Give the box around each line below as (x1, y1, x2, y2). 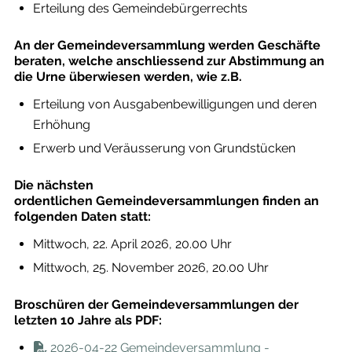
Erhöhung (32, 117, 90, 132)
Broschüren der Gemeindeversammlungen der (13, 297, 299, 312)
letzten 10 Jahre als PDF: (13, 313, 162, 328)
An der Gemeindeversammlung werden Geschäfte (13, 38, 321, 53)
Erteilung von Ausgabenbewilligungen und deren (32, 97, 317, 112)
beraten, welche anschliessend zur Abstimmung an (13, 53, 324, 68)
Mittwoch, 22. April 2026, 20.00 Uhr (32, 236, 232, 251)
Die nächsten (13, 178, 93, 192)
